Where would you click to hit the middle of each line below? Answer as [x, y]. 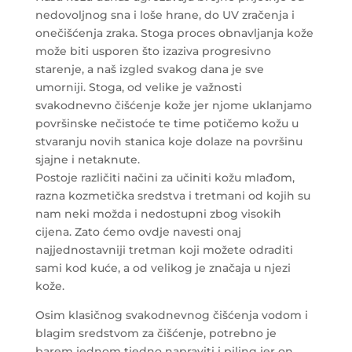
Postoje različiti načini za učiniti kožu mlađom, [165, 177]
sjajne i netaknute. [87, 159]
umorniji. [60, 87]
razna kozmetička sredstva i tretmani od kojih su [172, 195]
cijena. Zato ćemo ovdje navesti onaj [138, 231]
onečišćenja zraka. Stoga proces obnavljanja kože [174, 33]
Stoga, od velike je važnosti [165, 87]
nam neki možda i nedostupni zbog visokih [158, 213]
